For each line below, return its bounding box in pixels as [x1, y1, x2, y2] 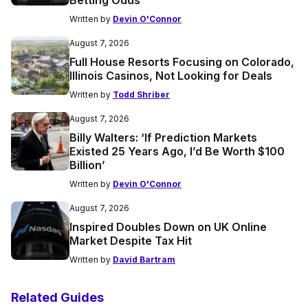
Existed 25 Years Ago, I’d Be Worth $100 [69, 144, 285, 159]
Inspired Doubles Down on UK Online [69, 220, 267, 234]
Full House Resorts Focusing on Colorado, [69, 55, 294, 69]
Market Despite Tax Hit [69, 234, 192, 248]
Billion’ [69, 158, 105, 173]
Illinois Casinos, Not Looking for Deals [69, 69, 272, 83]
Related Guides [11, 290, 104, 305]
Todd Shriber [113, 89, 170, 100]
